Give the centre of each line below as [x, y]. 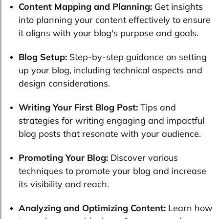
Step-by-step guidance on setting [137, 57]
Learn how [189, 208]
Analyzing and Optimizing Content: [92, 208]
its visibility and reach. [64, 184]
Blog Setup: [43, 57]
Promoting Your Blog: [65, 158]
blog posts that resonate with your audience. [110, 134]
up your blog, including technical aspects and [110, 70]
